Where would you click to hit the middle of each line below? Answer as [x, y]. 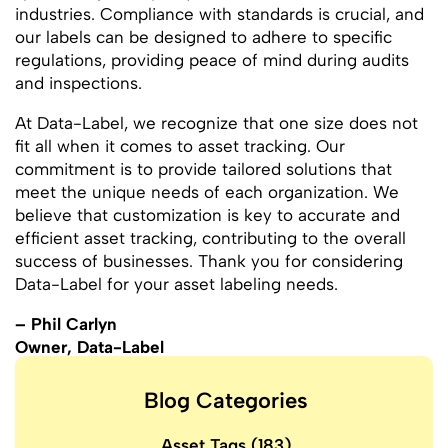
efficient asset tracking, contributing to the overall [210, 238]
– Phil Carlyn [66, 324]
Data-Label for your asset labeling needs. [176, 284]
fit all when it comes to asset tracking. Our [180, 146]
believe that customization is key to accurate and [207, 215]
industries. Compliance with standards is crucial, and [219, 14]
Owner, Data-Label [89, 347]
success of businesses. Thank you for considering [209, 261]
